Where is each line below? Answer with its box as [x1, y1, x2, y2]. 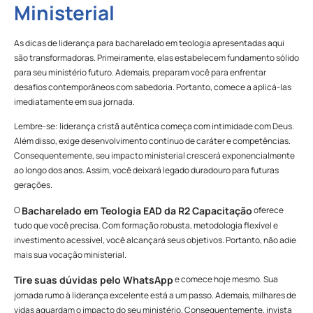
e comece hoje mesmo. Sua [173, 273, 278, 286]
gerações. [14, 179, 52, 191]
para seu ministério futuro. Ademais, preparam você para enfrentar [14, 66, 266, 78]
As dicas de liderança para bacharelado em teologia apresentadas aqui [14, 36, 284, 49]
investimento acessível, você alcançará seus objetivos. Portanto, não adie [14, 233, 296, 246]
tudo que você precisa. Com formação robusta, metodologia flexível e [14, 219, 278, 231]
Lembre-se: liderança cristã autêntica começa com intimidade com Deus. [14, 120, 294, 133]
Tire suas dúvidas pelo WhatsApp [14, 273, 173, 287]
